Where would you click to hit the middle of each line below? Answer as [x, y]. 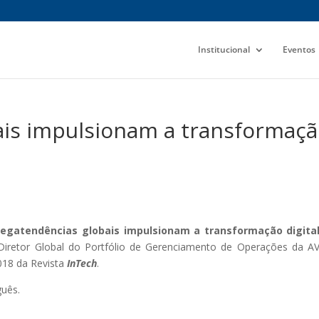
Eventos [299, 49]
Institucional [224, 49]
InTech [82, 263]
